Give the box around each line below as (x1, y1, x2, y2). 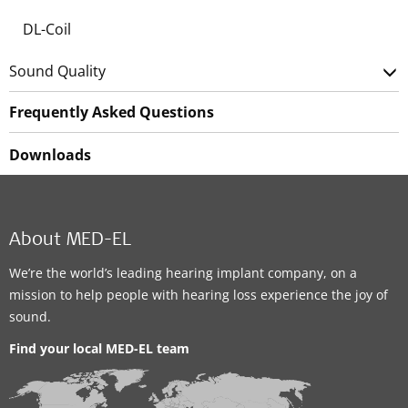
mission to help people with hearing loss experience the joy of (9, 286, 388, 303)
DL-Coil (23, 19, 71, 39)
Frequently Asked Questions (9, 102, 214, 122)
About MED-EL (9, 232, 131, 250)
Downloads (9, 145, 91, 165)
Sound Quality (9, 61, 106, 81)
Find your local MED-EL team (9, 340, 189, 357)
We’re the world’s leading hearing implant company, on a (9, 264, 357, 281)
